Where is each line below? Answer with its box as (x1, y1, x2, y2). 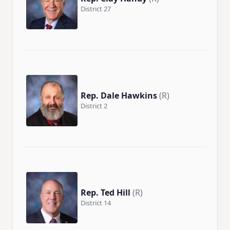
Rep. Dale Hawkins (81, 89, 157, 101)
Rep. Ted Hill (81, 186, 130, 198)
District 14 (81, 198, 111, 207)
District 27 (81, 4, 111, 13)
